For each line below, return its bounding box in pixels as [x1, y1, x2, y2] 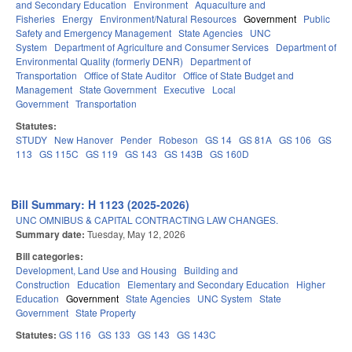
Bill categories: [16, 249, 86, 264]
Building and [184, 263, 238, 277]
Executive [163, 82, 205, 97]
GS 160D [210, 147, 249, 161]
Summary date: [16, 227, 87, 242]
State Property [75, 306, 136, 320]
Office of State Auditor [84, 68, 176, 82]
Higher [296, 277, 325, 291]
